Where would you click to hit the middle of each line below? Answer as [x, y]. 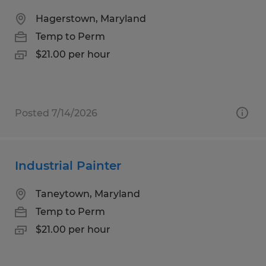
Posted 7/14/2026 [56, 113]
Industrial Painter [68, 165]
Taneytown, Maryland [88, 194]
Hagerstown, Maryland [91, 18]
